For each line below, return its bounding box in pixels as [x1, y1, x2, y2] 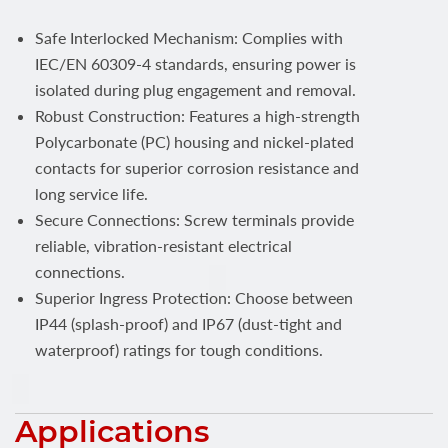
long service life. [35, 184, 148, 204]
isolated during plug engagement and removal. [35, 80, 356, 100]
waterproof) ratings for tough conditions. [35, 340, 323, 360]
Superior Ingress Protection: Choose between [35, 288, 353, 308]
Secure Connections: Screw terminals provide [35, 210, 354, 230]
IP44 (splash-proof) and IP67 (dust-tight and [35, 314, 342, 334]
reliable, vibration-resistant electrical [35, 236, 292, 256]
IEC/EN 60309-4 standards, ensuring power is [35, 54, 356, 74]
